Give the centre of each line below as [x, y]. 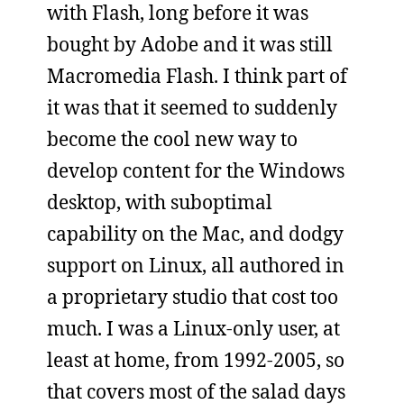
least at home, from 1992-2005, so [196, 359]
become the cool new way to [172, 138]
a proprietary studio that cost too [193, 296]
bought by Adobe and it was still [190, 44]
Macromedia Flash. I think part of [197, 75]
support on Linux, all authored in [196, 265]
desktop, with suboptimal [160, 202]
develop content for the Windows [196, 170]
